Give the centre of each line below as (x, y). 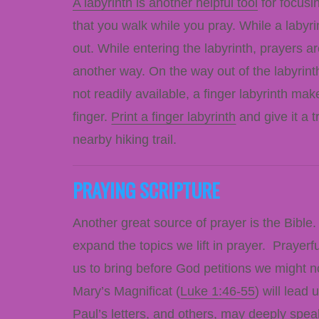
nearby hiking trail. (125, 139)
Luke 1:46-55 (218, 291)
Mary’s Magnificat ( (126, 291)
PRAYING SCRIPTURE (146, 190)
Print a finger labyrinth (173, 116)
